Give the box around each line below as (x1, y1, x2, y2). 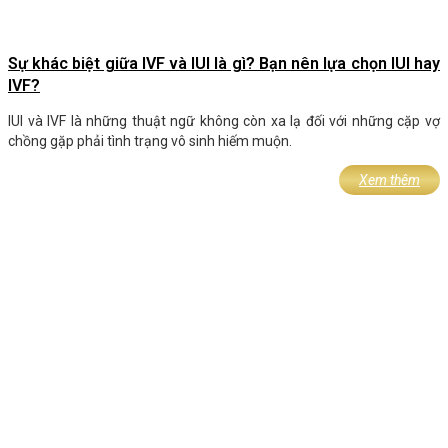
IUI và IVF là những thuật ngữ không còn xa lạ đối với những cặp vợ (8, 113, 440, 129)
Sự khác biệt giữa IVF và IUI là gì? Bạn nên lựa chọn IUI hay (8, 54, 440, 73)
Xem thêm (359, 172, 420, 188)
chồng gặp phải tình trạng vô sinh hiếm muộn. (8, 133, 292, 149)
